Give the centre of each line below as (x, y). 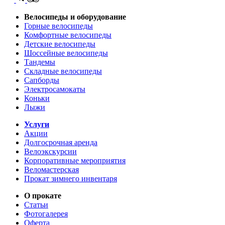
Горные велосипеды (59, 26)
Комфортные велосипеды (68, 35)
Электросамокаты (55, 89)
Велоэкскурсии (50, 152)
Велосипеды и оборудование (75, 17)
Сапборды (42, 80)
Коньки (37, 98)
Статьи (36, 205)
